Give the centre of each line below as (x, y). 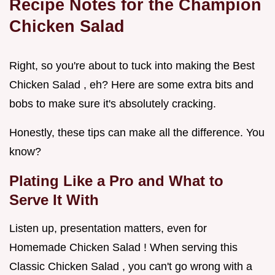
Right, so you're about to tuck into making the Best (132, 66)
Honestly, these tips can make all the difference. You (137, 133)
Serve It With (54, 200)
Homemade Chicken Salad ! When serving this (123, 248)
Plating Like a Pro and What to (116, 181)
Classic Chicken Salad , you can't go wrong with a (131, 267)
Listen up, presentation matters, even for (108, 229)
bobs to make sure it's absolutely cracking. (113, 104)
